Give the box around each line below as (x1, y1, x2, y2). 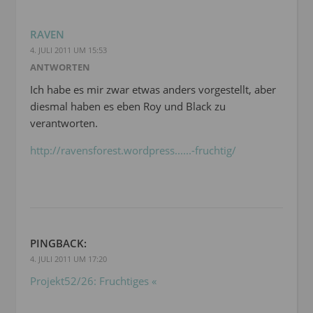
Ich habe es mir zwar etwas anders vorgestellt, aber (30, 82, 276, 97)
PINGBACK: (30, 236, 87, 251)
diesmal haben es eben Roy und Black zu (30, 99, 226, 114)
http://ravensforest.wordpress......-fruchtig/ (30, 143, 236, 158)
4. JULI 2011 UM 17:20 (30, 254, 107, 265)
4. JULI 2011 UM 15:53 (30, 45, 107, 56)
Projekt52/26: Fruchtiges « (30, 274, 156, 289)
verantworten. (30, 116, 98, 131)
